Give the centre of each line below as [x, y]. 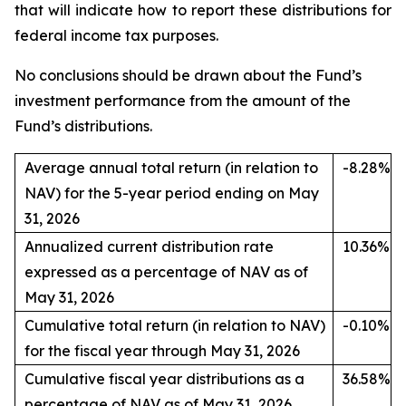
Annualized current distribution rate [149, 246]
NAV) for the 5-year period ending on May [172, 193]
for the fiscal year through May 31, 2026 [162, 351]
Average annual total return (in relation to [171, 168]
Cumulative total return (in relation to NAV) [175, 325]
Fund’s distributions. [83, 126]
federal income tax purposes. [116, 35]
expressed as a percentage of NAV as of [166, 272]
